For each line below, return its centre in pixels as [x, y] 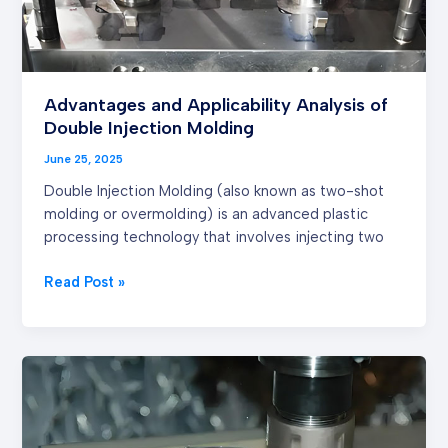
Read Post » [85, 281]
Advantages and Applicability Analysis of [216, 105]
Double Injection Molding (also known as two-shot [214, 190]
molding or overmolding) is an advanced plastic [206, 213]
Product [71, 435]
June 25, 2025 [84, 158]
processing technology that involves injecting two [214, 236]
